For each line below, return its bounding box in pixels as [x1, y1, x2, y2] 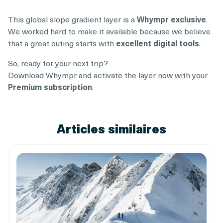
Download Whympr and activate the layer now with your [8, 68, 208, 81]
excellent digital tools [116, 36, 199, 49]
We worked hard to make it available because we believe [8, 24, 211, 37]
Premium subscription [8, 80, 92, 93]
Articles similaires [57, 119, 166, 137]
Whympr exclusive [137, 12, 206, 25]
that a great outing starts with [8, 36, 116, 49]
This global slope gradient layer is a [8, 12, 137, 25]
